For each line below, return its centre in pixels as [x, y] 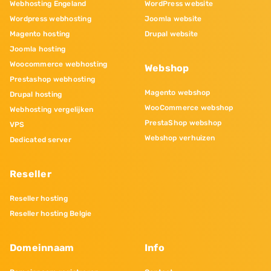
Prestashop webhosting [53, 80]
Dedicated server [41, 140]
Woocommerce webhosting [59, 64]
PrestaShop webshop [183, 123]
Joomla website [173, 19]
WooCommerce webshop [189, 108]
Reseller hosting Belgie [51, 214]
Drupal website [171, 34]
